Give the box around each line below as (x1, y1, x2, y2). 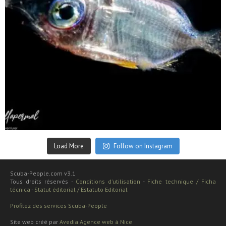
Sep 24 (20, 109, 44, 120)
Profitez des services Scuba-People (10, 201, 107, 209)
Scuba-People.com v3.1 (10, 169, 76, 177)
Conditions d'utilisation (75, 177, 141, 185)
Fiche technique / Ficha (147, 177, 216, 185)
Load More (53, 141, 84, 150)
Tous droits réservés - (10, 177, 76, 185)
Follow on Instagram (113, 141, 173, 150)
